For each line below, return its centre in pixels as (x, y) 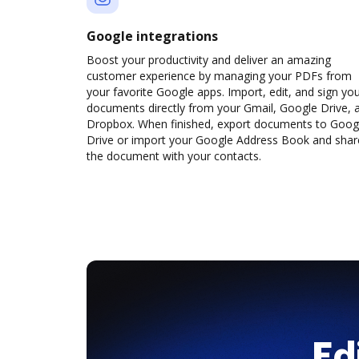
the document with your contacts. (174, 156)
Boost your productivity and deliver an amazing (209, 60)
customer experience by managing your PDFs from (219, 76)
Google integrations (152, 36)
